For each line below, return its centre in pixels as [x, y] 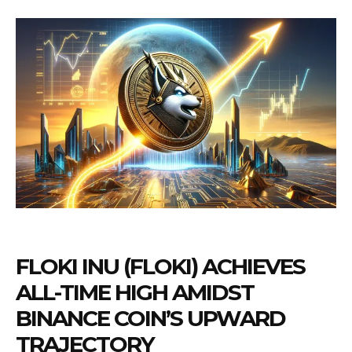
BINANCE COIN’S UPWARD [150, 319]
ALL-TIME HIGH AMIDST [135, 293]
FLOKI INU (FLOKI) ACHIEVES [160, 267]
